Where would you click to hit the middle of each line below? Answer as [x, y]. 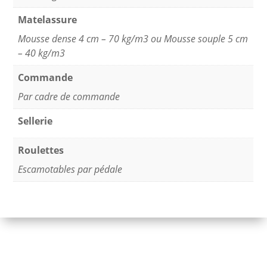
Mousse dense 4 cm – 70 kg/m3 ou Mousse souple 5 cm [133, 38]
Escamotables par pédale [70, 169]
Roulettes [41, 150]
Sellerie [35, 121]
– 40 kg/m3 [42, 53]
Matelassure [48, 19]
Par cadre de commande [69, 96]
